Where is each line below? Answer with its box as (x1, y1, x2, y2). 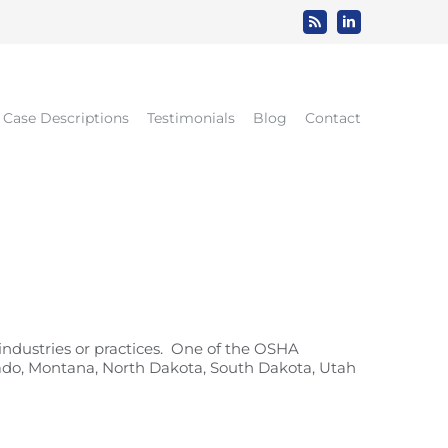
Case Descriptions (3, 108, 129, 127)
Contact (305, 108, 361, 127)
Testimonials (147, 108, 235, 127)
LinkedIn (347, 19, 391, 33)
